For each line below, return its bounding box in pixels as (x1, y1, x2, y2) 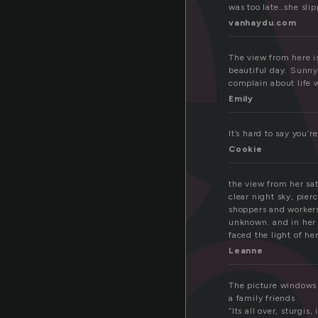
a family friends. (229, 293, 298, 304)
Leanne (229, 246, 263, 256)
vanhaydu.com (229, 18, 297, 28)
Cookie (229, 144, 263, 155)
